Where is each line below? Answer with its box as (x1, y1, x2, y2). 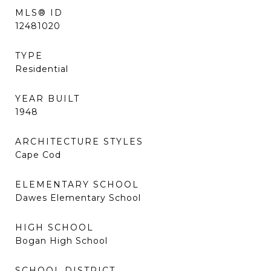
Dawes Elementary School (15, 192, 141, 203)
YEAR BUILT (15, 93, 80, 104)
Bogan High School (15, 235, 108, 246)
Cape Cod (15, 149, 61, 160)
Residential (15, 64, 68, 74)
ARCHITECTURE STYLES (15, 136, 143, 147)
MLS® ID (15, 7, 63, 18)
